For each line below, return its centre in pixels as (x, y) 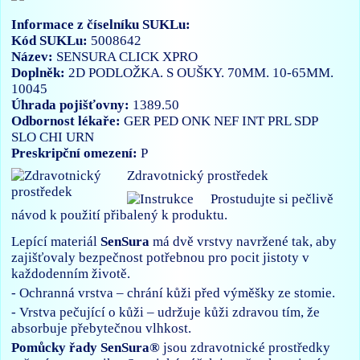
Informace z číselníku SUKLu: (101, 24)
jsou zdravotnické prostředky (245, 348)
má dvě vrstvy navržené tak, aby (243, 241)
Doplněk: (40, 72)
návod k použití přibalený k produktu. (120, 215)
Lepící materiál (56, 241)
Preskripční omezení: (76, 153)
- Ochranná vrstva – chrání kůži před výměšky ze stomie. (174, 292)
